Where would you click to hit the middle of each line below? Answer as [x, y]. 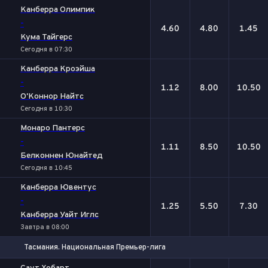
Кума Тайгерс [46, 37]
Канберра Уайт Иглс [60, 215]
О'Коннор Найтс [52, 97]
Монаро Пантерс [53, 128]
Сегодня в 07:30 [46, 50]
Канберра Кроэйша [58, 69]
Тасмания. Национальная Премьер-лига [95, 247]
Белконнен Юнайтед [62, 156]
